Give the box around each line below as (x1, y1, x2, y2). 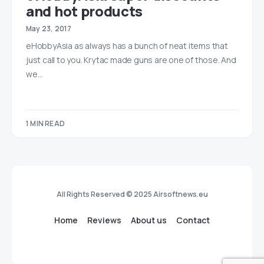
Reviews (87, 214, 121, 226)
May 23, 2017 (26, 24, 72, 34)
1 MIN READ (26, 118, 65, 128)
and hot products (26, 1, 143, 21)
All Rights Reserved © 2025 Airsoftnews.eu (56, 189, 208, 199)
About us (131, 214, 167, 226)
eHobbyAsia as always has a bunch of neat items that (26, 40, 228, 51)
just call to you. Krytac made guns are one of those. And (26, 54, 236, 65)
